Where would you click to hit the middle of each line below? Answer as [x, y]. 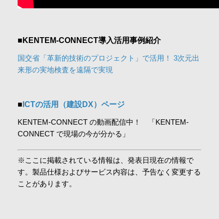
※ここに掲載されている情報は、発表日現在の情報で [105, 160]
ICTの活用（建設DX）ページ [73, 104]
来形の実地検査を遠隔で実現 [65, 70]
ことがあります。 [47, 183]
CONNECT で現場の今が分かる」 [73, 134]
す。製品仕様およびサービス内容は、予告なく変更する [109, 172]
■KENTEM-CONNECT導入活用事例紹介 [89, 40]
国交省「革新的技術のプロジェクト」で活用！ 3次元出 [108, 58]
